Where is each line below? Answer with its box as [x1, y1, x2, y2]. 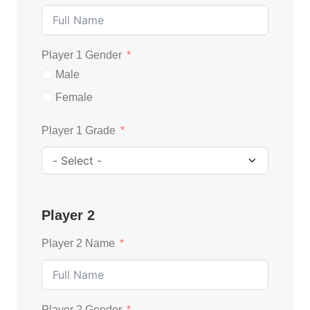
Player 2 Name [42, 237, 115, 249]
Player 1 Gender [42, 49, 122, 61]
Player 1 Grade [42, 125, 116, 136]
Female [55, 91, 93, 103]
